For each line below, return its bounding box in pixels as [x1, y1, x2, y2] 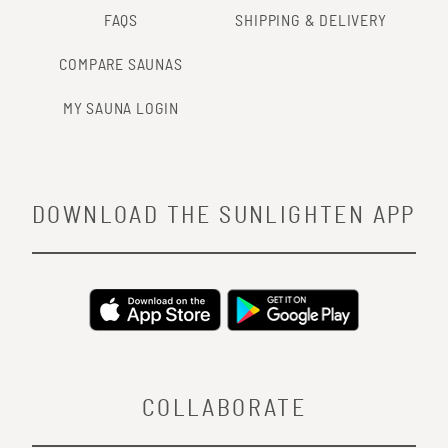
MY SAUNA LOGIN [62, 100, 180, 117]
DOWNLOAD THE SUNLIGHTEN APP [32, 203, 416, 228]
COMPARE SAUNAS [59, 56, 183, 73]
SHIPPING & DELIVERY [235, 12, 387, 29]
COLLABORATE [141, 396, 307, 421]
